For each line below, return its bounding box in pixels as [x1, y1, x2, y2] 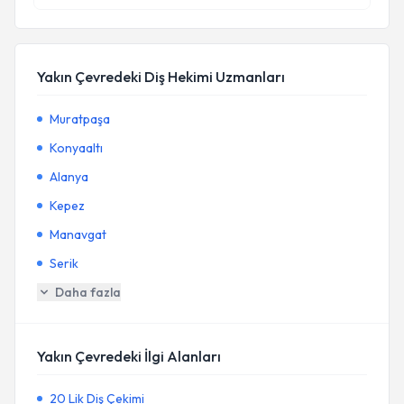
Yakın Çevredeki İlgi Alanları [37, 347, 221, 365]
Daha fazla [55, 284, 121, 300]
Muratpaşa [50, 111, 110, 127]
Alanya [50, 169, 88, 185]
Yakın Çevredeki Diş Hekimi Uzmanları [37, 68, 285, 86]
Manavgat [50, 226, 106, 243]
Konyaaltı [50, 140, 103, 156]
